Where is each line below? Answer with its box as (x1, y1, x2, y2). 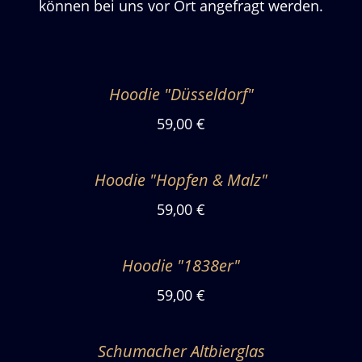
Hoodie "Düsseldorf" (108, 83, 254, 105)
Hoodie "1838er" (122, 255, 240, 276)
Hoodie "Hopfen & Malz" (95, 169, 267, 191)
